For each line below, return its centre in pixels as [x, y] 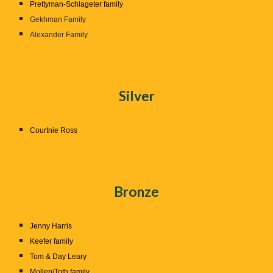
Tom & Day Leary [58, 257]
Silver [136, 96]
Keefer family [52, 241]
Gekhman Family [58, 19]
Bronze [136, 192]
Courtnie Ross [54, 130]
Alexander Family [59, 35]
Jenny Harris [51, 226]
